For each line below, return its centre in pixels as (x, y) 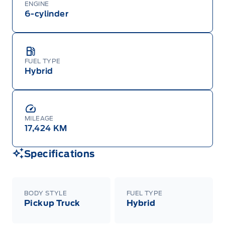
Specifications (60, 154)
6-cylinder (46, 14)
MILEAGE (39, 119)
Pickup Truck (52, 203)
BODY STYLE (45, 193)
